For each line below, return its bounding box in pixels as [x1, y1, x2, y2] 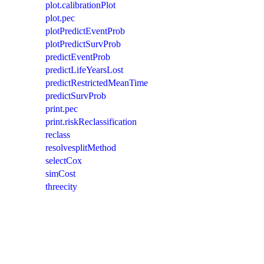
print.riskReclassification [45, 116, 137, 127]
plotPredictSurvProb [45, 38, 121, 49]
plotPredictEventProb [45, 25, 125, 36]
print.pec [45, 103, 78, 114]
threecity [45, 181, 77, 192]
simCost [45, 168, 75, 179]
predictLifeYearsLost [45, 64, 123, 75]
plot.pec [45, 12, 75, 23]
